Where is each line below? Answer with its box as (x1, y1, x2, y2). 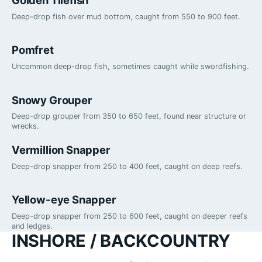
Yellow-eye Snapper (12, 193, 116, 206)
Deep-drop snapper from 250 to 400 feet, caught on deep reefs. (12, 161, 243, 171)
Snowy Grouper (12, 93, 92, 106)
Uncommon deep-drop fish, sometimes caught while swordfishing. (12, 61, 249, 71)
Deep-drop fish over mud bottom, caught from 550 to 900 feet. (12, 12, 240, 21)
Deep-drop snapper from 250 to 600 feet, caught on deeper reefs (12, 211, 247, 220)
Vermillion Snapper (12, 143, 111, 156)
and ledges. (12, 221, 53, 230)
